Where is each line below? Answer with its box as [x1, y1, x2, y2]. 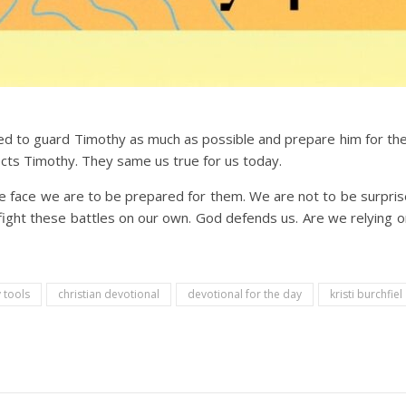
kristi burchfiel [330, 286, 402, 302]
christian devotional [58, 286, 159, 302]
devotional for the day [188, 286, 302, 302]
